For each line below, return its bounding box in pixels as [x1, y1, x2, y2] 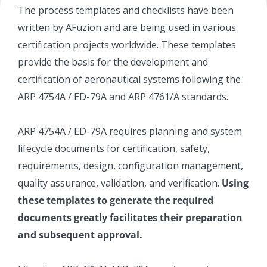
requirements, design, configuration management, [18, 159, 243, 172]
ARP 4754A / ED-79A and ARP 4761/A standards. [18, 89, 228, 103]
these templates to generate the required [18, 193, 213, 207]
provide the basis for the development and [18, 55, 208, 69]
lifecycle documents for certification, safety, [18, 141, 210, 155]
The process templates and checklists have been [18, 3, 234, 17]
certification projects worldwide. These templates [18, 38, 236, 51]
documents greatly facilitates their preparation [18, 210, 243, 224]
